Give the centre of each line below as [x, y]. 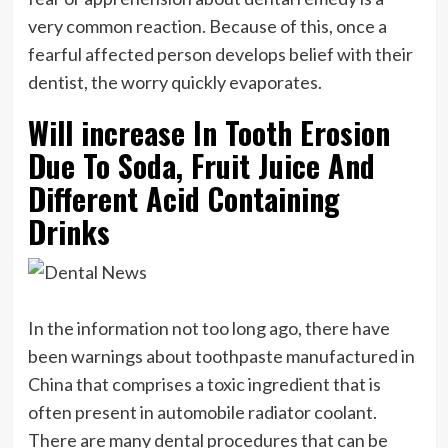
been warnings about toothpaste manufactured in [221, 355]
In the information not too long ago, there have [208, 327]
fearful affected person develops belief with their [220, 53]
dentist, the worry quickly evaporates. [174, 81]
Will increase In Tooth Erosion [208, 132]
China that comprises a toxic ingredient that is [204, 383]
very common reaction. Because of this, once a [207, 25]
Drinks [68, 231]
